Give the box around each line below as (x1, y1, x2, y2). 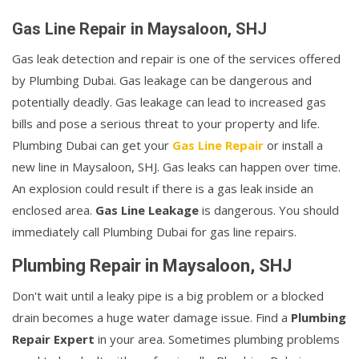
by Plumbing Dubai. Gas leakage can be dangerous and (12, 71, 312, 88)
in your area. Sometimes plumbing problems (95, 330, 340, 347)
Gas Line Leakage (95, 201, 199, 218)
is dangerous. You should (199, 201, 339, 218)
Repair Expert (12, 330, 95, 347)
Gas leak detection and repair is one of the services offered (12, 50, 341, 67)
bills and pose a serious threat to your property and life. (12, 115, 320, 131)
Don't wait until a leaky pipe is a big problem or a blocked (12, 287, 324, 304)
